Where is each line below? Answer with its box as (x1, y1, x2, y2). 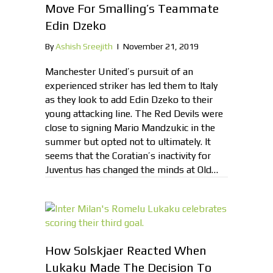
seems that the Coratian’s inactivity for (45, 150, 211, 162)
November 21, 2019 (123, 41, 199, 52)
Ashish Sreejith (55, 41, 113, 52)
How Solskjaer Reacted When (45, 243, 207, 258)
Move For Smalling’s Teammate (45, 1, 219, 16)
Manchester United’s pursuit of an (45, 66, 193, 78)
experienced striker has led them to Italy (45, 80, 218, 92)
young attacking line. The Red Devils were (45, 108, 223, 120)
